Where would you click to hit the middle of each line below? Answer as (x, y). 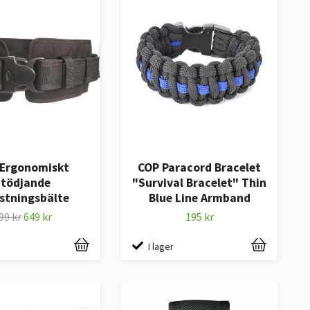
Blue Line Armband (199, 198)
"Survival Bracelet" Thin (199, 183)
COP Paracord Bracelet (199, 168)
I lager (161, 246)
